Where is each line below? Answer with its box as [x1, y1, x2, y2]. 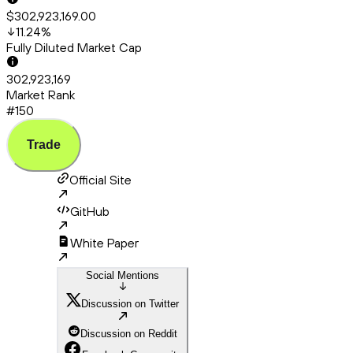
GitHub [70, 203, 110, 220]
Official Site [69, 172, 132, 188]
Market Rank [6, 87, 75, 103]
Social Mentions [86, 269, 159, 282]
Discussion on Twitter [81, 298, 179, 310]
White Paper [70, 235, 139, 251]
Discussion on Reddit [80, 328, 177, 340]
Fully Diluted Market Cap [6, 39, 142, 56]
